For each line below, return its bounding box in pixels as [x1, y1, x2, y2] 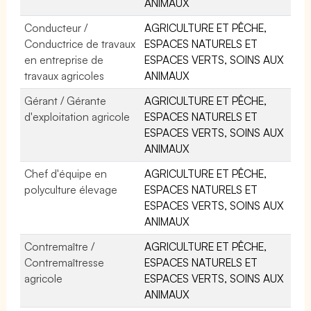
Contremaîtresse [24, 255, 104, 269]
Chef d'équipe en [24, 166, 108, 180]
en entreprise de [24, 52, 104, 67]
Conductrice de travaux [24, 36, 136, 51]
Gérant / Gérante [24, 93, 107, 108]
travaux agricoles [24, 68, 105, 83]
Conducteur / [24, 20, 88, 35]
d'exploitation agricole [24, 109, 131, 124]
